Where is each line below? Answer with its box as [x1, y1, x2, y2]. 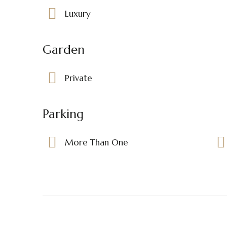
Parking [43, 106, 84, 122]
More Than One [65, 136, 128, 148]
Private [65, 72, 92, 84]
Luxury [65, 8, 91, 19]
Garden [43, 42, 85, 57]
